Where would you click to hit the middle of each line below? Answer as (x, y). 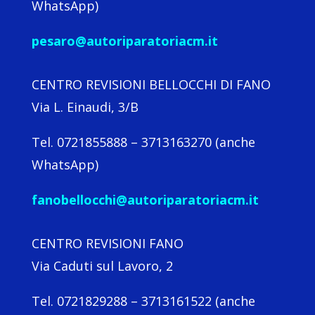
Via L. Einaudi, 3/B (85, 107)
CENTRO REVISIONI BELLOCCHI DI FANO (151, 84)
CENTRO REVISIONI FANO (107, 243)
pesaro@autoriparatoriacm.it (124, 41)
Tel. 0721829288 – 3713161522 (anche (143, 301)
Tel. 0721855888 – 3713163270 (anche (143, 142)
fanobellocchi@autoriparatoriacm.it (145, 200)
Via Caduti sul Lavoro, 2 (102, 266)
